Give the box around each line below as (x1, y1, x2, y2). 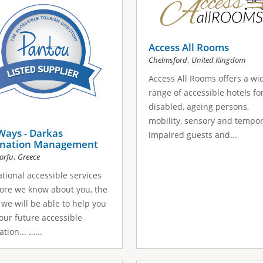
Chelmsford (148, 54, 187, 65)
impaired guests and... (148, 129, 237, 140)
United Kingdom (191, 54, 245, 65)
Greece (17, 151, 40, 163)
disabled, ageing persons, (148, 100, 249, 112)
